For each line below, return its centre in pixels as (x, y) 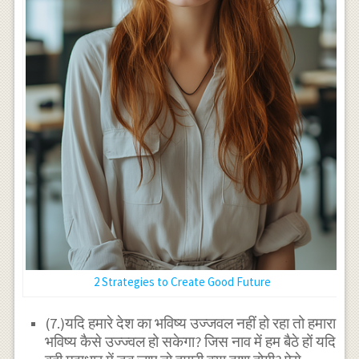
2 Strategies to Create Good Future (183, 281)
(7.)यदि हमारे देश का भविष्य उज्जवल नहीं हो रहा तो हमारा (191, 324)
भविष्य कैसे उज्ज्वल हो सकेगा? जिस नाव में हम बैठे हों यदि (191, 342)
